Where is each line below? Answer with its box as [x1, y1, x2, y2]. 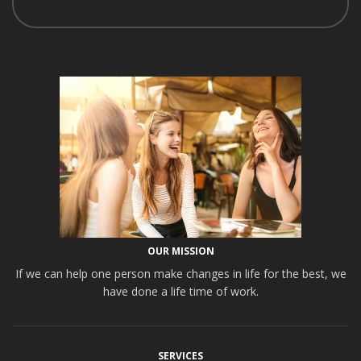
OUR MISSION [147, 244, 214, 258]
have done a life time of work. [102, 284, 259, 299]
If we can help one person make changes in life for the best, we [15, 266, 346, 281]
